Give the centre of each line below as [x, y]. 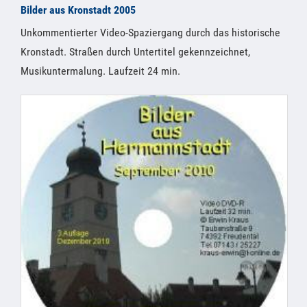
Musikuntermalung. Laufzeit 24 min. [100, 71]
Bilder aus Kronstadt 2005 [78, 10]
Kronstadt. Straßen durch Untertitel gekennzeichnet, [135, 52]
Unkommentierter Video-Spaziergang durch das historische [150, 33]
